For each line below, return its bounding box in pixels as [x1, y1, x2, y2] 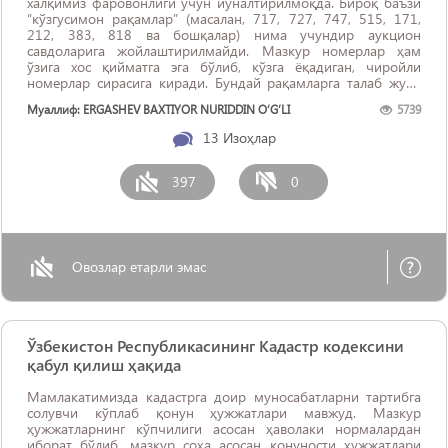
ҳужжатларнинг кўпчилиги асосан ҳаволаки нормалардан [27, 419, 421, 438]
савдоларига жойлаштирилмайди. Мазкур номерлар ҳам [27, 41, 421, 60]
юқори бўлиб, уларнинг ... [27, 89, 189, 108]
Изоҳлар [222, 128, 276, 147]
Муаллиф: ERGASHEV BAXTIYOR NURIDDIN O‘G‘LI [27, 102, 290, 117]
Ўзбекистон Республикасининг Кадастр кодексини [27, 335, 404, 356]
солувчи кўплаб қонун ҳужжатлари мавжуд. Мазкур [27, 403, 421, 422]
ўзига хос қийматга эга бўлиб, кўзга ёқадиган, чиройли [27, 57, 421, 76]
